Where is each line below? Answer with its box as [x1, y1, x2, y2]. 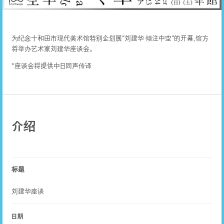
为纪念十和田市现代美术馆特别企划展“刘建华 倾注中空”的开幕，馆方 [11, 33, 208, 43]
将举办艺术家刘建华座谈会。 [11, 44, 93, 53]
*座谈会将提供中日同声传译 [11, 61, 91, 70]
